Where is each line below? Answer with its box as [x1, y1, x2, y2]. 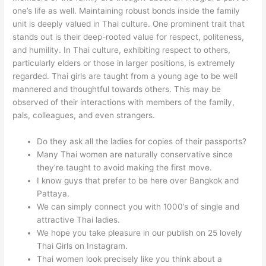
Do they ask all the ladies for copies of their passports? [37, 137, 247, 147]
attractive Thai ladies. [37, 215, 121, 225]
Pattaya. [37, 189, 70, 199]
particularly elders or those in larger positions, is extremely [12, 58, 236, 68]
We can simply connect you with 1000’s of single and [37, 202, 240, 212]
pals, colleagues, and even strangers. [12, 110, 156, 121]
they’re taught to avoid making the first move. [37, 163, 213, 173]
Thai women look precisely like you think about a [37, 254, 223, 264]
